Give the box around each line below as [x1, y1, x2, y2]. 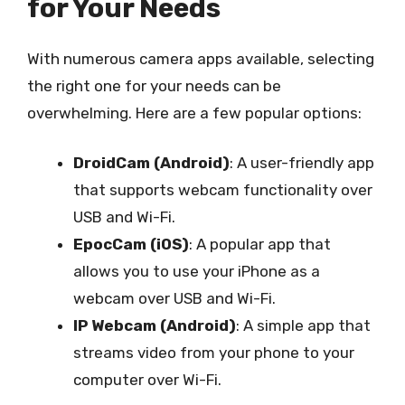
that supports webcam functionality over [73, 181, 372, 199]
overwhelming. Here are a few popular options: [27, 103, 362, 122]
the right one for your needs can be [27, 76, 281, 95]
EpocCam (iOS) [73, 235, 189, 253]
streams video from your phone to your [73, 344, 354, 362]
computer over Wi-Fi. [73, 371, 221, 389]
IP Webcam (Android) [73, 316, 236, 334]
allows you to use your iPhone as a [73, 262, 320, 280]
